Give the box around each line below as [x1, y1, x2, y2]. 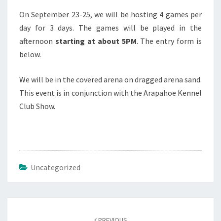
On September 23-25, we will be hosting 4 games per [19, 9, 202, 19]
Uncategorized [31, 162, 80, 172]
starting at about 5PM [55, 36, 137, 46]
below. [19, 49, 41, 59]
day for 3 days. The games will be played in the [19, 23, 202, 33]
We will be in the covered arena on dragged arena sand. [19, 74, 202, 84]
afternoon [19, 36, 55, 46]
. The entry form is [136, 36, 202, 46]
